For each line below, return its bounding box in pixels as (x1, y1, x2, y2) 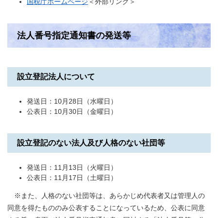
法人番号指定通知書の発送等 (17, 31, 131, 40)
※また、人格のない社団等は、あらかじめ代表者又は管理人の (7, 192, 205, 200)
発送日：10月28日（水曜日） (27, 97, 117, 105)
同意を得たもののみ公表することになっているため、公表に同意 (7, 204, 205, 212)
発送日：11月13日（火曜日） (27, 163, 117, 171)
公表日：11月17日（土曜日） (27, 174, 117, 182)
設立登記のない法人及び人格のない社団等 (17, 139, 165, 147)
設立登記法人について (17, 73, 95, 81)
